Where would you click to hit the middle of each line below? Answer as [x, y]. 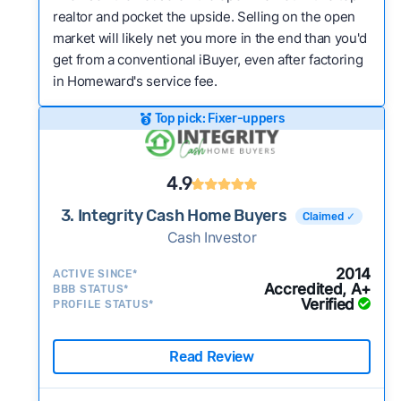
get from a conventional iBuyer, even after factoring [208, 60]
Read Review [212, 356]
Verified [328, 304]
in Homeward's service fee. [135, 81]
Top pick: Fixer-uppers [219, 118]
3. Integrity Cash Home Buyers [174, 216]
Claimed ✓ [329, 216]
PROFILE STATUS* [103, 304]
